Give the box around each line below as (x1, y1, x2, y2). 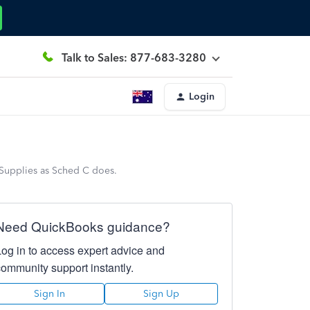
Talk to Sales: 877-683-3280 (62, 51, 206, 64)
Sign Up (143, 288, 179, 300)
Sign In (34, 288, 66, 300)
